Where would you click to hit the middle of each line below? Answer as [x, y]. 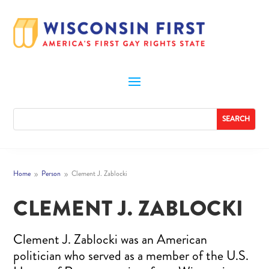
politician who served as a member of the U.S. [131, 255]
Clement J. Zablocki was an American [110, 239]
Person [51, 173]
